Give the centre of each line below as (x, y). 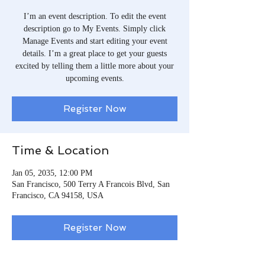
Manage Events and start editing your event (95, 41)
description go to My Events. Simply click (95, 29)
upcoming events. (95, 78)
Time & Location (60, 150)
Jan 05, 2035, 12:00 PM (52, 173)
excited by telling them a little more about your (95, 66)
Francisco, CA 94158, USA (58, 195)
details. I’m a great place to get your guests (95, 54)
